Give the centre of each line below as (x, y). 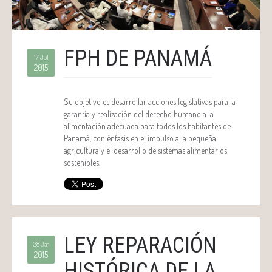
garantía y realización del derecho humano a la (139, 114)
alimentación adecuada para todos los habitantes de (147, 126)
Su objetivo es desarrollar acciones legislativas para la (150, 102)
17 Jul (41, 57)
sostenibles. (82, 163)
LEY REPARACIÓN (140, 246)
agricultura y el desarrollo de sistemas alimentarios (145, 151)
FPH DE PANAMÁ (138, 59)
